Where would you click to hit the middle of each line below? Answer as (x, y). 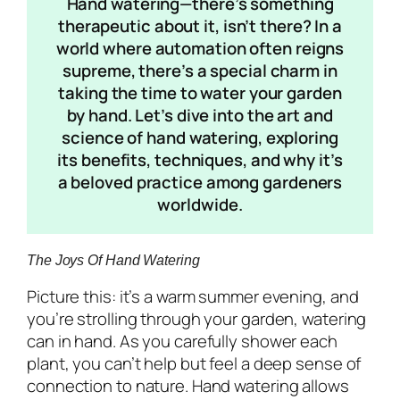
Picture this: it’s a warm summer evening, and (193, 296)
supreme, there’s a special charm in (200, 70)
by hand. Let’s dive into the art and (200, 115)
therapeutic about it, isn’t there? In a (200, 25)
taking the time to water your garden (200, 92)
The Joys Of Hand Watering (113, 259)
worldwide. (200, 204)
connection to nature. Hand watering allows (188, 385)
